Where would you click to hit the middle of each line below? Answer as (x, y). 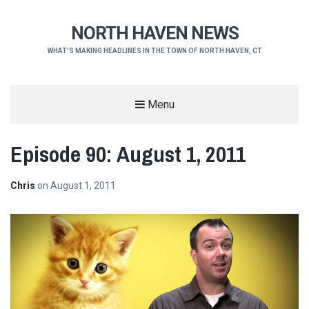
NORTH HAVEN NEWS (154, 33)
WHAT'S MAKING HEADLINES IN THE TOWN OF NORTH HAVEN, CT (154, 51)
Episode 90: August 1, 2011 (128, 154)
